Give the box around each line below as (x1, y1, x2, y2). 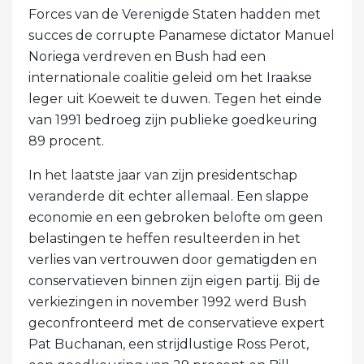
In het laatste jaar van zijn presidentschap (28, 167, 297, 183)
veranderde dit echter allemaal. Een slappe (28, 188, 309, 204)
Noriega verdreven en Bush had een (28, 48, 266, 64)
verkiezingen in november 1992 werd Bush (28, 293, 306, 310)
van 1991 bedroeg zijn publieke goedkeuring (28, 111, 318, 128)
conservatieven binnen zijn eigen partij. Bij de (28, 272, 320, 288)
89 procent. (28, 132, 104, 149)
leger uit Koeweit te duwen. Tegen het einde (28, 90, 322, 106)
